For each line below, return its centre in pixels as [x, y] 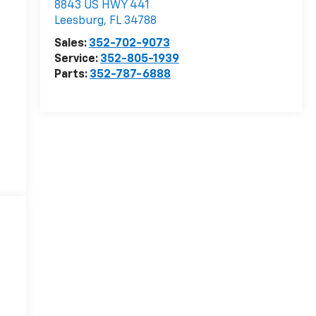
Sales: [71, 44]
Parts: [72, 75]
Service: [77, 60]
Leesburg [79, 22]
